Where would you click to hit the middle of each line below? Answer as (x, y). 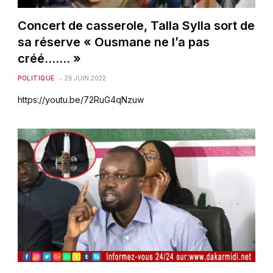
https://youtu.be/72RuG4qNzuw (81, 99)
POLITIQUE (36, 78)
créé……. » (50, 58)
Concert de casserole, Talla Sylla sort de (136, 25)
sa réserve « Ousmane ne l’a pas (114, 42)
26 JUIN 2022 (85, 78)
